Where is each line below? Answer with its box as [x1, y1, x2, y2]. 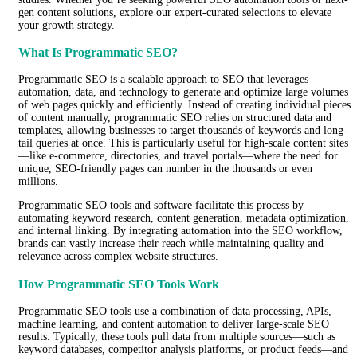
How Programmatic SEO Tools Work [18, 276, 219, 292]
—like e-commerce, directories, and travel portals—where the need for [18, 150, 338, 163]
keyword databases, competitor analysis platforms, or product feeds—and [18, 343, 348, 355]
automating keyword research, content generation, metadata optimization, [18, 212, 349, 225]
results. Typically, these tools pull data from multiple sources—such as [18, 331, 335, 343]
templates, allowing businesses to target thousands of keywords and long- [18, 124, 347, 137]
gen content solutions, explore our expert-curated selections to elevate [18, 6, 331, 18]
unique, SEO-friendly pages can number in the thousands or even [18, 163, 312, 175]
